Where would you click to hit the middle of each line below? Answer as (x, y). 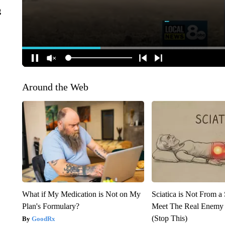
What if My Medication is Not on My (81, 194)
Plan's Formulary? (50, 206)
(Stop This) (170, 218)
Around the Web (55, 87)
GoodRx (43, 218)
